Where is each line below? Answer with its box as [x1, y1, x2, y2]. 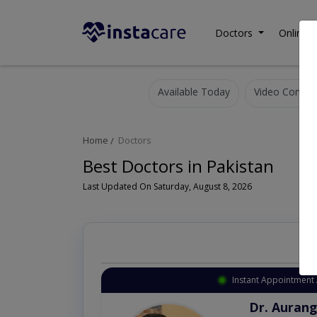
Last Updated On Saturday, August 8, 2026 [83, 180, 252, 193]
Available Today [158, 85, 230, 99]
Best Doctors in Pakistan [83, 154, 274, 178]
